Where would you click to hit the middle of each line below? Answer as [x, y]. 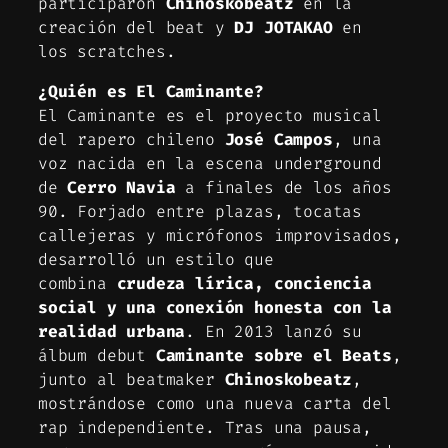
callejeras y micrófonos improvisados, [220, 236]
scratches [121, 51]
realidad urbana [112, 332]
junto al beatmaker [131, 380]
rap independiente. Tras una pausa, [205, 428]
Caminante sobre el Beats [273, 356]
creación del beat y [136, 27]
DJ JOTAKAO [283, 27]
